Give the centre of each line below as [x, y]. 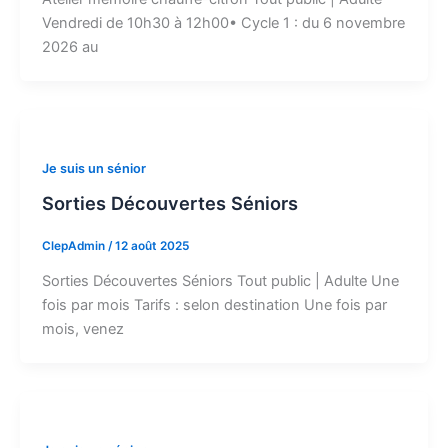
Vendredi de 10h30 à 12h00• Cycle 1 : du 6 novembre [223, 22]
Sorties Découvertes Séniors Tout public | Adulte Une [220, 281]
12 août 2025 [151, 246]
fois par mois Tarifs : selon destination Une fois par [214, 305]
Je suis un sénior [93, 168]
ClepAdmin [74, 246]
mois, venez [82, 329]
